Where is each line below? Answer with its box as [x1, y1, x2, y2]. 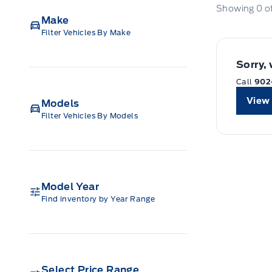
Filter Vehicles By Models [41, 110, 138, 120]
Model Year [41, 180, 99, 192]
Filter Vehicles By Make [41, 27, 131, 37]
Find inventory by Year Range [41, 194, 155, 203]
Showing [216, 3, 257, 13]
